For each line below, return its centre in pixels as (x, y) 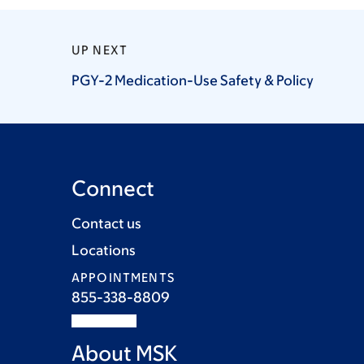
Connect (113, 188)
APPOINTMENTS (123, 277)
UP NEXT (100, 50)
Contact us (106, 223)
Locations (104, 250)
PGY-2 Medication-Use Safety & (174, 80)
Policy (295, 80)
